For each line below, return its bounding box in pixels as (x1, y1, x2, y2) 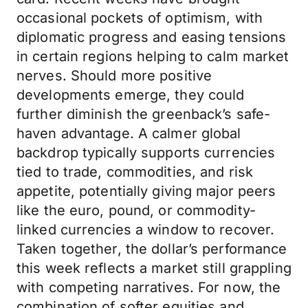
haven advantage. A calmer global (16, 125, 241, 142)
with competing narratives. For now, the (16, 279, 281, 296)
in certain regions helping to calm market (16, 48, 289, 65)
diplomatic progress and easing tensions (16, 29, 287, 45)
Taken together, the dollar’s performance (16, 241, 287, 257)
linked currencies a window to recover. (16, 221, 275, 238)
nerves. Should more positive (16, 67, 212, 84)
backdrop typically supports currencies (16, 144, 276, 161)
